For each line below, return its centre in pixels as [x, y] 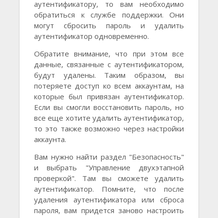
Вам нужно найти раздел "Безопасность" [109, 157]
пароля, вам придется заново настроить [109, 210]
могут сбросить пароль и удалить [109, 26]
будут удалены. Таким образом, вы [109, 75]
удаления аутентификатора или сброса [109, 200]
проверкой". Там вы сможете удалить [109, 178]
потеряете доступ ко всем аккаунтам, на [109, 86]
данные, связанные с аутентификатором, [109, 64]
